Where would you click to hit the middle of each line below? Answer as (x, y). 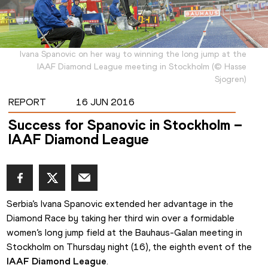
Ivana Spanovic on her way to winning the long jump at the (133, 54)
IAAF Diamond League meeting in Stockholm (123, 67)
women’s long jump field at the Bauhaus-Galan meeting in (125, 233)
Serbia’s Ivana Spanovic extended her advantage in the (120, 204)
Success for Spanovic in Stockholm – (125, 125)
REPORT (27, 102)
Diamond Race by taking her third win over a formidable (121, 218)
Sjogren (229, 79)
